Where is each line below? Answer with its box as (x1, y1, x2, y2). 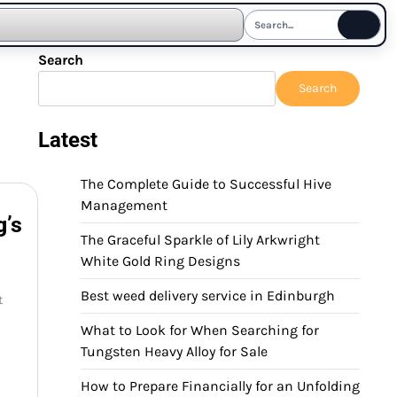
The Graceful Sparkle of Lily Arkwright (81, 231, 320, 248)
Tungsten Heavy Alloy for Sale (81, 343, 268, 360)
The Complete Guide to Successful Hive (81, 175, 331, 192)
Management (81, 197, 171, 214)
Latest (38, 128, 97, 152)
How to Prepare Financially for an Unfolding (81, 378, 360, 394)
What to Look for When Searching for (81, 322, 319, 339)
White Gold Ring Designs (81, 253, 240, 269)
